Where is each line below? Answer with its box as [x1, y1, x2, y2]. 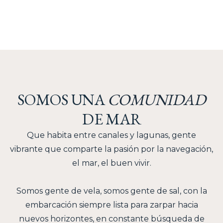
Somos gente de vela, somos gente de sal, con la [16, 186, 207, 196]
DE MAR [82, 109, 141, 129]
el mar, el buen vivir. [72, 158, 151, 168]
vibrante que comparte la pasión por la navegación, [10, 144, 213, 154]
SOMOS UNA [17, 89, 108, 110]
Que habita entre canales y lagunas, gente [27, 130, 196, 140]
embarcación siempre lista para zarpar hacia [25, 200, 198, 210]
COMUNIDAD [107, 89, 206, 110]
